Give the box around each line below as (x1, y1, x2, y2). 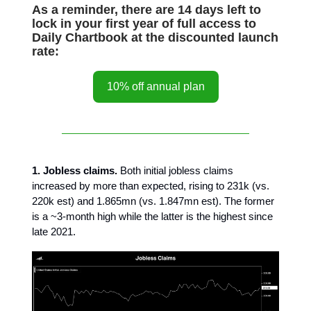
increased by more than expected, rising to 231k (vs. (32, 180, 269, 192)
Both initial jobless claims (117, 165, 233, 176)
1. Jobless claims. (32, 165, 117, 176)
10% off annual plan (106, 81, 205, 92)
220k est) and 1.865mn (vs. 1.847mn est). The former (32, 195, 274, 207)
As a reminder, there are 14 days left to (32, 3, 261, 17)
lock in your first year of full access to (32, 17, 256, 31)
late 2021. (32, 226, 76, 237)
